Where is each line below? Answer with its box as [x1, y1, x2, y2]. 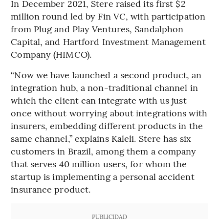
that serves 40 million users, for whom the [11, 157, 187, 170]
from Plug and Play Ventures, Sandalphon [11, 22, 184, 35]
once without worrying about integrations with [11, 106, 207, 119]
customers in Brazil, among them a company [11, 144, 197, 157]
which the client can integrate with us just [11, 93, 187, 106]
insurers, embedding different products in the [11, 119, 203, 131]
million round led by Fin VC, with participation [11, 9, 206, 22]
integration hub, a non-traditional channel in [11, 81, 198, 93]
